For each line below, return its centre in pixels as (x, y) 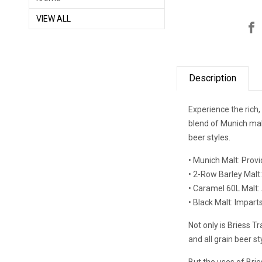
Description (213, 78)
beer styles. (210, 137)
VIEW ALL (54, 19)
